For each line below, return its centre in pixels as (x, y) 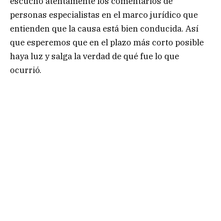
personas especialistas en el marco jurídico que (104, 15)
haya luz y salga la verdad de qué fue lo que (94, 56)
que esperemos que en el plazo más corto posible (107, 42)
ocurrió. (26, 70)
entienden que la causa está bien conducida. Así (104, 28)
